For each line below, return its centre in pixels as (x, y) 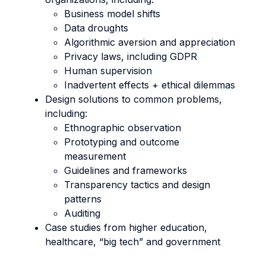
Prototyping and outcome (122, 142)
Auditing (82, 213)
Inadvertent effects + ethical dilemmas (150, 85)
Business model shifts (112, 14)
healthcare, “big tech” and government (133, 242)
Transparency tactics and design (137, 185)
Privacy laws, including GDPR (131, 56)
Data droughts (96, 28)
